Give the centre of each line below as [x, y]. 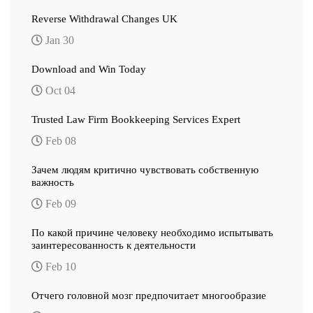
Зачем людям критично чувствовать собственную [145, 169]
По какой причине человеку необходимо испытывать [152, 232]
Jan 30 [58, 40]
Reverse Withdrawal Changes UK [104, 19]
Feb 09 [59, 203]
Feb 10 [59, 266]
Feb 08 [59, 140]
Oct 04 [59, 90]
